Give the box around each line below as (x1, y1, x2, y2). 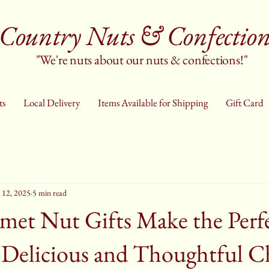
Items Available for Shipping (97, 95, 208, 109)
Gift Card (225, 95, 264, 109)
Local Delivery (23, 95, 80, 109)
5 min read (32, 187, 67, 199)
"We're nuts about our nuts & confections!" (35, 50, 248, 68)
